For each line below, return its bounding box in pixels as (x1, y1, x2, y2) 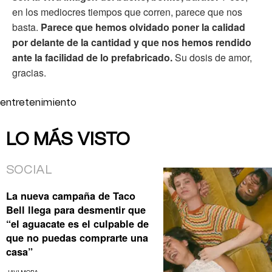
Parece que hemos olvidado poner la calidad (41, 20, 245, 35)
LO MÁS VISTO (6, 131, 130, 149)
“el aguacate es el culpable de (6, 216, 149, 231)
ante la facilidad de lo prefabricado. (12, 50, 172, 65)
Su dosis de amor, (172, 50, 252, 65)
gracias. (12, 66, 46, 80)
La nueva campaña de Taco (6, 188, 135, 203)
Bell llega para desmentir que (6, 202, 146, 217)
